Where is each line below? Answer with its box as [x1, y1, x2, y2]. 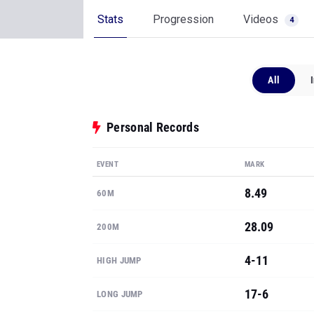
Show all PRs [93, 280, 144, 291]
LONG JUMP [97, 211, 143, 221]
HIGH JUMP [97, 177, 142, 188]
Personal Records [107, 42, 199, 57]
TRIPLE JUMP [97, 245, 149, 255]
